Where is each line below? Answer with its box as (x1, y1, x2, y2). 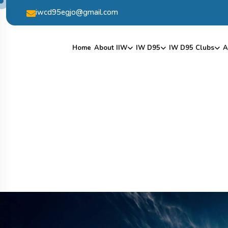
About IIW (94, 43, 127, 52)
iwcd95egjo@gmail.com (36, 7, 118, 17)
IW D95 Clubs (169, 43, 214, 52)
